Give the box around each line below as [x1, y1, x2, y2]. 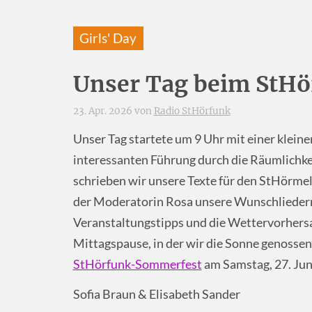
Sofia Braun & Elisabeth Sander [72, 287, 240, 302]
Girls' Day [79, 30, 137, 47]
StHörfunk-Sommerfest [72, 257, 202, 272]
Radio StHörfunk [153, 104, 231, 117]
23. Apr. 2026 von [72, 104, 154, 117]
